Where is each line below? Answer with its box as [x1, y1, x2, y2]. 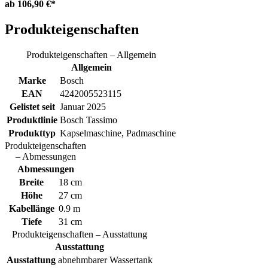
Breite [19, 176, 44, 187]
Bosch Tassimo [60, 114, 117, 125]
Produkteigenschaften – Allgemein [26, 49, 156, 60]
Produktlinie [7, 114, 57, 125]
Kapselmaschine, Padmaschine [60, 127, 176, 138]
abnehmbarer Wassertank [58, 254, 153, 265]
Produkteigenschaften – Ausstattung [12, 229, 147, 239]
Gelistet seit [9, 101, 55, 112]
